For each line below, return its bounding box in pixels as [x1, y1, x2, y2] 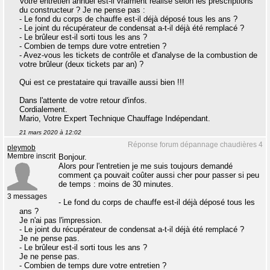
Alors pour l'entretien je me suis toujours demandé [58, 162, 233, 171]
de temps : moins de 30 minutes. [58, 180, 174, 189]
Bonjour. [58, 152, 87, 162]
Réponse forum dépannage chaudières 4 [128, 140, 263, 149]
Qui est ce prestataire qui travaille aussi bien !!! [19, 78, 184, 87]
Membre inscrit [7, 152, 55, 160]
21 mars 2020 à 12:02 [19, 129, 81, 136]
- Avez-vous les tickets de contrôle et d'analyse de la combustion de [19, 51, 257, 60]
